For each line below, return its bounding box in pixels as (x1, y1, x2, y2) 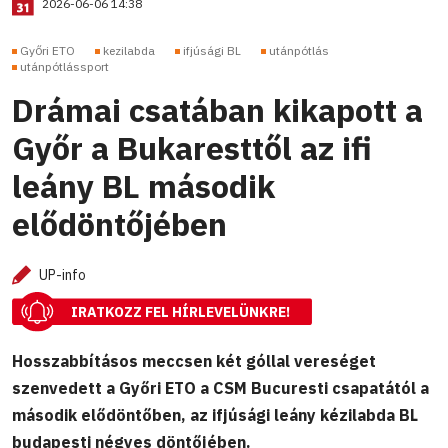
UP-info (39, 266, 86, 285)
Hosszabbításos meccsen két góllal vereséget (12, 350, 376, 371)
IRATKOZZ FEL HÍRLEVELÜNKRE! (71, 303, 290, 322)
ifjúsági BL (183, 43, 241, 59)
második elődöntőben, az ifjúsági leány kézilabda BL (12, 404, 418, 425)
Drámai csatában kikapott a (12, 89, 423, 132)
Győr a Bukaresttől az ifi (12, 127, 372, 170)
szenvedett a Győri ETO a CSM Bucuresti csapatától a (12, 377, 429, 398)
